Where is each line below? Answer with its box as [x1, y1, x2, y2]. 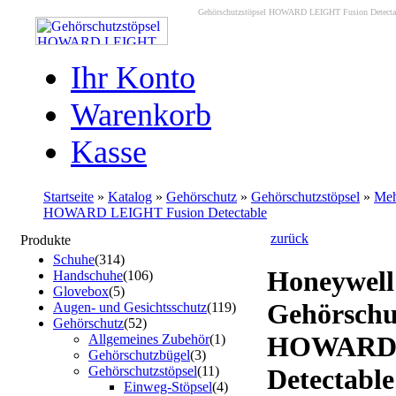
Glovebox [53, 284, 109, 299]
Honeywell [267, 265, 394, 298]
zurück [270, 231, 308, 246]
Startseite [43, 189, 94, 204]
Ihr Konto [71, 60, 195, 95]
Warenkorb [71, 97, 211, 133]
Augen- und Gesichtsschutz [53, 300, 207, 315]
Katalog [108, 189, 152, 204]
